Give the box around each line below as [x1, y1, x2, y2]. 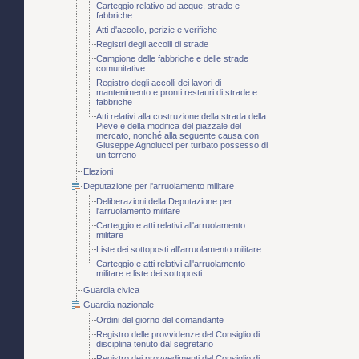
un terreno [96, 150, 136, 160]
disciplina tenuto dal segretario [96, 339, 213, 349]
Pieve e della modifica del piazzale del [96, 121, 241, 131]
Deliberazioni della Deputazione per [96, 196, 232, 207]
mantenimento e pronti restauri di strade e [96, 87, 257, 98]
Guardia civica [83, 285, 139, 296]
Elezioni [83, 167, 113, 177]
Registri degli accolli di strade [96, 39, 208, 50]
